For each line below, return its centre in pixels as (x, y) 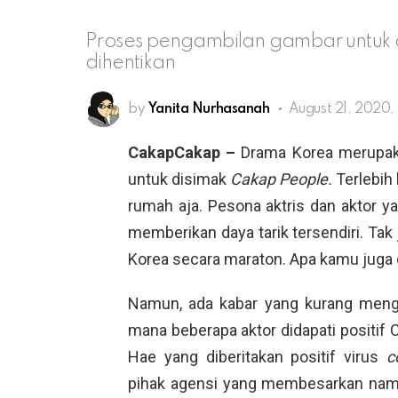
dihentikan (131, 63)
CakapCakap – (185, 152)
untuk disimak (179, 179)
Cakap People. (283, 179)
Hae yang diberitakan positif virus (257, 356)
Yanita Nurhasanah (209, 109)
